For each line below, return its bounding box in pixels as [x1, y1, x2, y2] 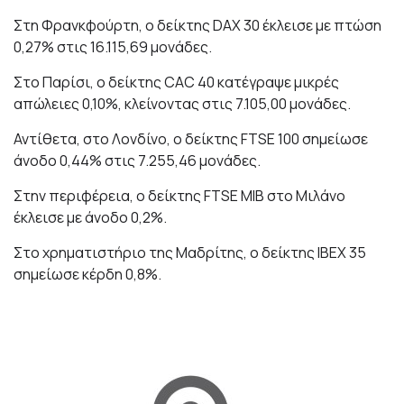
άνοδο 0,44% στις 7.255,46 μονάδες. [14, 151, 261, 170]
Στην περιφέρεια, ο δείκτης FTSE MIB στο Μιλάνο [14, 186, 345, 206]
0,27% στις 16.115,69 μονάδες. [14, 37, 212, 57]
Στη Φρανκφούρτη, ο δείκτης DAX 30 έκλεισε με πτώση [14, 15, 381, 35]
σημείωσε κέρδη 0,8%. [14, 264, 161, 284]
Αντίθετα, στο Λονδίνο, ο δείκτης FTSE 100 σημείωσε [14, 129, 368, 149]
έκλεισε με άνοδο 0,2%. [14, 207, 167, 227]
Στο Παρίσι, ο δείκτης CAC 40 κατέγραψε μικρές [14, 72, 339, 92]
